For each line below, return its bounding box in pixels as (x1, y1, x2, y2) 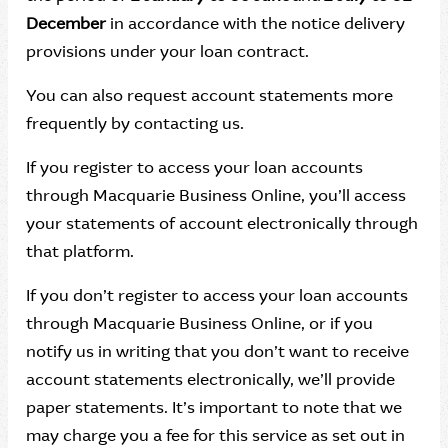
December (26, 13, 110, 34)
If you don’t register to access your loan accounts (26, 285, 408, 306)
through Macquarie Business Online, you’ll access (26, 185, 406, 206)
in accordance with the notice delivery (110, 13, 405, 34)
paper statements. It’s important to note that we (26, 397, 402, 418)
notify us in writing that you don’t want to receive (26, 341, 409, 362)
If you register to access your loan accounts (26, 157, 363, 178)
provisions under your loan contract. (26, 41, 313, 62)
